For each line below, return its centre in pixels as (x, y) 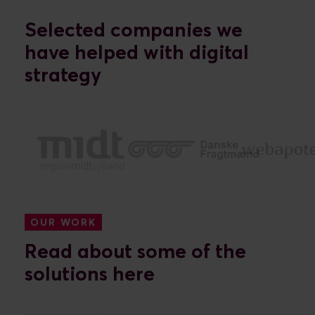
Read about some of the (135, 252)
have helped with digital (137, 53)
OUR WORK (63, 223)
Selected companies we (134, 31)
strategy (63, 76)
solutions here (90, 275)
